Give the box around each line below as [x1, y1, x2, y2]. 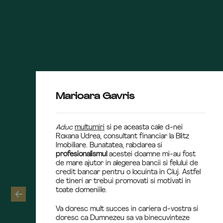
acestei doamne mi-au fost [109, 151, 196, 158]
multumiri [75, 124, 105, 131]
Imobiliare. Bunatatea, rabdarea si [56, 142, 162, 149]
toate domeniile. [56, 187, 107, 194]
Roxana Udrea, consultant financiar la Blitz [56, 133, 189, 140]
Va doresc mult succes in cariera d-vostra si [56, 206, 198, 213]
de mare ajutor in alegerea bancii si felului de [56, 160, 198, 167]
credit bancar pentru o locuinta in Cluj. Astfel [56, 169, 201, 176]
